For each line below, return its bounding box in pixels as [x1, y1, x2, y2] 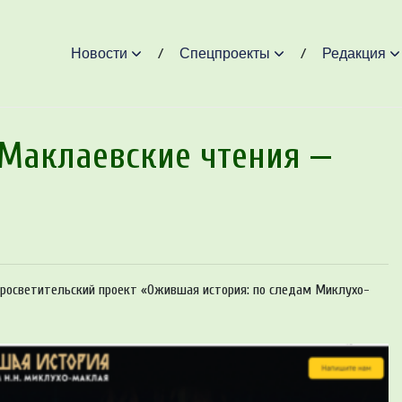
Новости [70, 45, 127, 61]
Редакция [321, 45, 386, 61]
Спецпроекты [179, 45, 270, 61]
